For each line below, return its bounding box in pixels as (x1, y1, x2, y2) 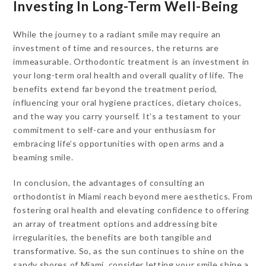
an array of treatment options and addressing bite (13, 218, 218, 229)
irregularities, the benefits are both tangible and (13, 232, 212, 242)
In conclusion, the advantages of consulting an (13, 178, 205, 188)
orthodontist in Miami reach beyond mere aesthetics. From (13, 191, 253, 201)
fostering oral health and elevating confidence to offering (13, 205, 250, 215)
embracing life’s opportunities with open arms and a (13, 138, 225, 148)
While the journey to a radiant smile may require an (13, 29, 221, 39)
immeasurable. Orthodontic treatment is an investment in (13, 56, 249, 66)
